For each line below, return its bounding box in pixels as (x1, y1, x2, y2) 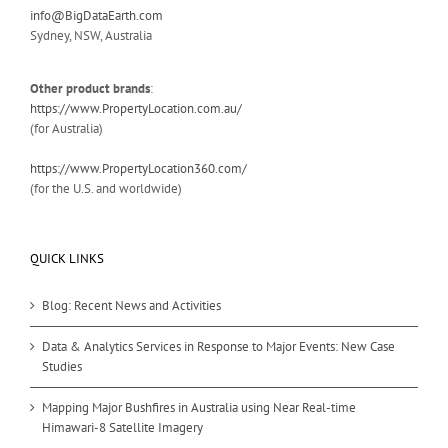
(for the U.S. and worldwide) (30, 179, 182, 197)
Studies (42, 357, 82, 375)
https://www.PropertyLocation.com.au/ (30, 99, 242, 117)
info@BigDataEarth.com (30, 6, 163, 24)
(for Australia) (30, 119, 103, 137)
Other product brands (30, 79, 150, 97)
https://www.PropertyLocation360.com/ (30, 159, 247, 177)
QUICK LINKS (30, 249, 104, 267)
